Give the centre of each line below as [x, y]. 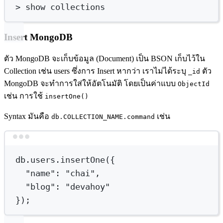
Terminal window [140, 142]
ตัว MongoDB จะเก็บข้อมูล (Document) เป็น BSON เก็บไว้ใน [105, 58]
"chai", [83, 173]
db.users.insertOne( [63, 160]
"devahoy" [88, 186]
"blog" [41, 186]
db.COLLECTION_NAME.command [103, 116]
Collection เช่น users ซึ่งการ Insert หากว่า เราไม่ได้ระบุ [96, 71]
